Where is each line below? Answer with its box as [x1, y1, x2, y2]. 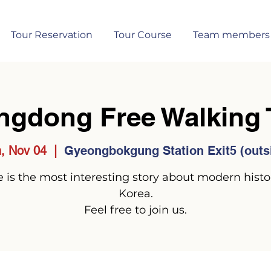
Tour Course [113, 29, 172, 41]
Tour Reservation [10, 29, 93, 41]
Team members [192, 29, 270, 41]
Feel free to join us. [84, 203, 187, 217]
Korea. [118, 186, 153, 200]
